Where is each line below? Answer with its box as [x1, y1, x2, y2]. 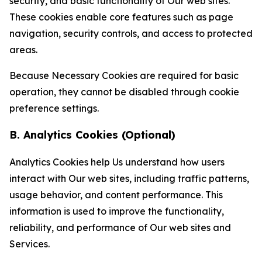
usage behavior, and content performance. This [9, 189, 223, 201]
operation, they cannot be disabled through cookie [9, 86, 239, 98]
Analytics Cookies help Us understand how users [9, 156, 225, 168]
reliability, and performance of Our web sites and [9, 222, 231, 233]
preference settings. [9, 102, 99, 114]
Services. [9, 238, 50, 250]
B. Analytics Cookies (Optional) [9, 128, 175, 142]
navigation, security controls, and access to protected [9, 27, 253, 39]
